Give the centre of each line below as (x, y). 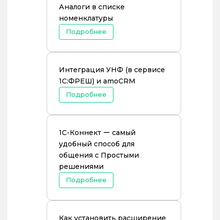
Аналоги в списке (92, 7)
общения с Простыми (99, 155)
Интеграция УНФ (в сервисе (112, 70)
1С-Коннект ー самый (97, 133)
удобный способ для (97, 144)
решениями (81, 166)
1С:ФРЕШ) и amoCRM (97, 81)
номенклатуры (86, 18)
